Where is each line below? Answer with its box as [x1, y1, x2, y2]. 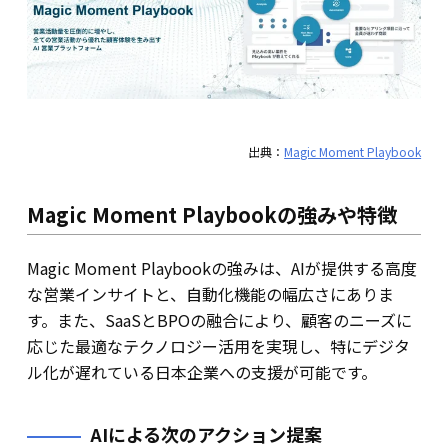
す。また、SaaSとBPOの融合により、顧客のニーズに [26, 307, 412, 332]
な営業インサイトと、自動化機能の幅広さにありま [26, 281, 394, 306]
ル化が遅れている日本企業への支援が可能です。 [26, 359, 377, 384]
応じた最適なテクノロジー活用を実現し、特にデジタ [26, 333, 410, 358]
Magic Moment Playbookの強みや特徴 [26, 199, 397, 229]
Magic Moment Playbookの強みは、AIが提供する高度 [26, 255, 417, 280]
